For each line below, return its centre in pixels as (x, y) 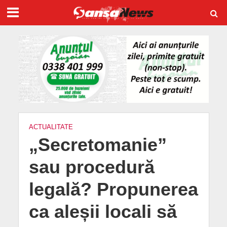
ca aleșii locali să (103, 212)
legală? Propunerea (113, 189)
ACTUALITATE (51, 127)
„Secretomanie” (98, 145)
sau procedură (91, 167)
